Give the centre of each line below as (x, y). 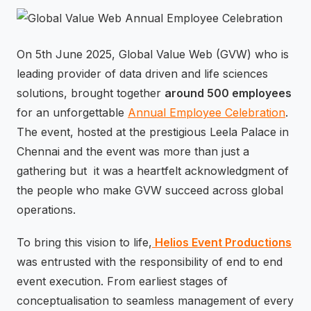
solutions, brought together (91, 93)
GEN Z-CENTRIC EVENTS (159, 16)
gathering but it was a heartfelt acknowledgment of (153, 171)
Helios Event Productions (222, 243)
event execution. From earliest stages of (122, 281)
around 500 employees (228, 93)
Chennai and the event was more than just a (133, 151)
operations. (46, 210)
